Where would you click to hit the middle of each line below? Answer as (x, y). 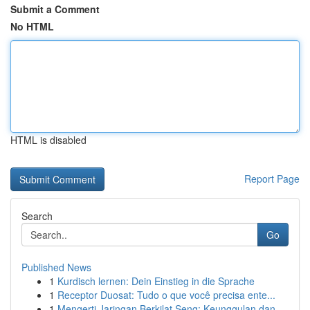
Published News (56, 267)
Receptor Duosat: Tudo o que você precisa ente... (166, 295)
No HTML (32, 26)
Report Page (272, 179)
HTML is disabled (48, 140)
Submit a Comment (55, 9)
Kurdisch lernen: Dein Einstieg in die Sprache (156, 281)
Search (37, 216)
